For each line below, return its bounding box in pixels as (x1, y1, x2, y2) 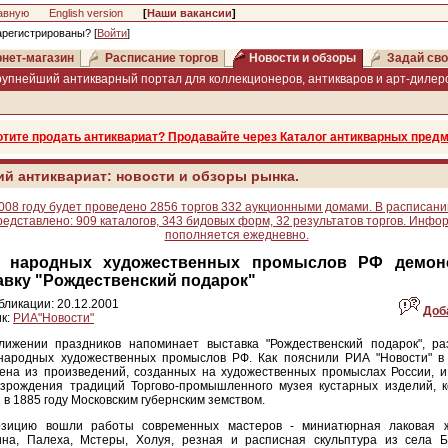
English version (49, 7, 123, 19)
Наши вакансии (147, 7, 232, 19)
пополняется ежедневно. (164, 228, 309, 242)
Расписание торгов (105, 51, 218, 65)
